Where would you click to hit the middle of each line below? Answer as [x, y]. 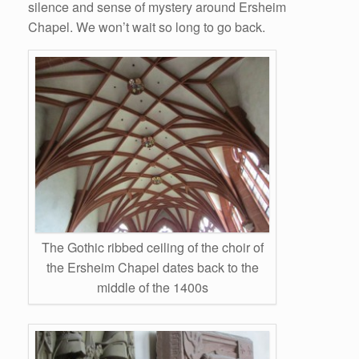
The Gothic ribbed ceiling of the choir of [152, 247]
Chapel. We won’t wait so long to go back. [147, 26]
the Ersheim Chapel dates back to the [152, 267]
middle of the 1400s [152, 287]
